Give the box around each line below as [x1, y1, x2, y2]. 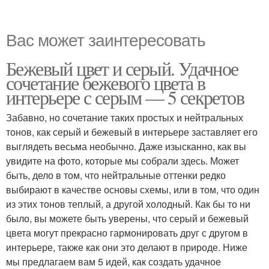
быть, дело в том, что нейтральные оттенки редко [6, 168, 226, 183]
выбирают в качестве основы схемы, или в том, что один [6, 183, 259, 197]
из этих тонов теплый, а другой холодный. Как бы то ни [6, 197, 250, 211]
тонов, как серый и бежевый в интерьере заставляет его [6, 125, 258, 139]
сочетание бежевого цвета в [6, 70, 205, 96]
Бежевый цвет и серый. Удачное [6, 55, 238, 82]
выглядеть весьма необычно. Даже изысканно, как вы [6, 139, 246, 154]
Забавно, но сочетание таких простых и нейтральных [6, 110, 243, 125]
